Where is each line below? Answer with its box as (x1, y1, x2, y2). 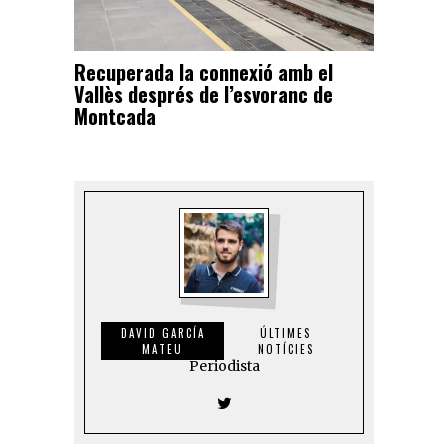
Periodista (188, 357, 260, 376)
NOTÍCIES (257, 341, 314, 358)
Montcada (74, 101, 156, 132)
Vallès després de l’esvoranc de (74, 79, 333, 110)
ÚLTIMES (260, 325, 311, 342)
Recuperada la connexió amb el (74, 57, 333, 88)
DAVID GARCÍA (120, 325, 205, 342)
